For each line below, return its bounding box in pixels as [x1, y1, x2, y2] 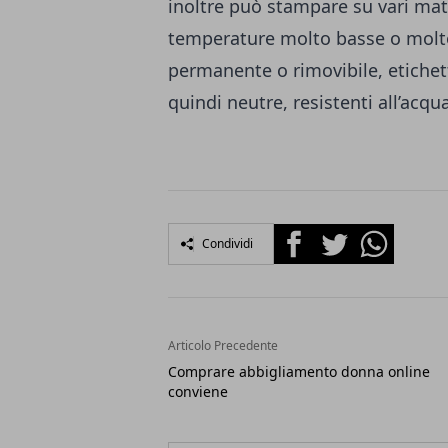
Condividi [202, 235, 253, 252]
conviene [168, 382, 228, 401]
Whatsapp [353, 224, 430, 246]
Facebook [273, 224, 346, 246]
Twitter [313, 224, 367, 246]
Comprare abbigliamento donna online [168, 362, 430, 381]
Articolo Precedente [168, 337, 278, 354]
